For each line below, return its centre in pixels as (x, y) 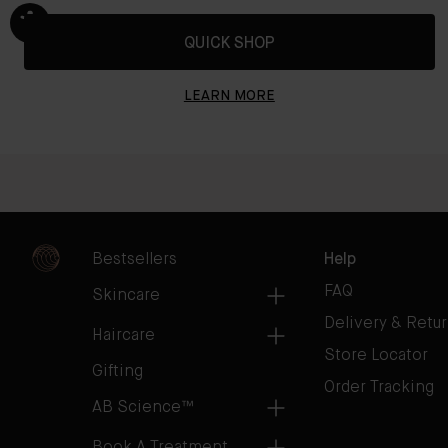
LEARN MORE (229, 96)
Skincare (126, 296)
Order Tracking (379, 388)
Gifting (117, 372)
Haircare (123, 336)
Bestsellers (134, 260)
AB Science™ (142, 408)
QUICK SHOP (229, 44)
